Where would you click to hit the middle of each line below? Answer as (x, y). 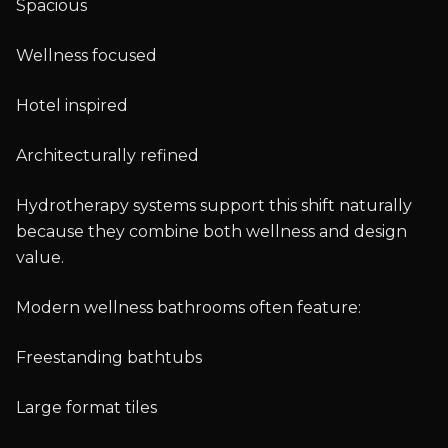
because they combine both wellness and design (211, 231)
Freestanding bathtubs (109, 357)
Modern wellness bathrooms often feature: (188, 307)
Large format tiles (86, 407)
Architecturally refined (107, 155)
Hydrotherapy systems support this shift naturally (214, 205)
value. (40, 257)
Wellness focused (86, 55)
